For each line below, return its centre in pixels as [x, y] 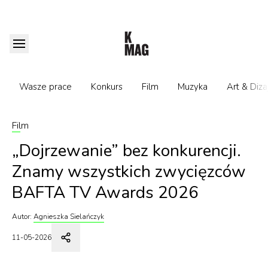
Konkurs [107, 87]
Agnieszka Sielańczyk [69, 217]
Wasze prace [45, 87]
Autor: [22, 217]
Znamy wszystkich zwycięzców [129, 172]
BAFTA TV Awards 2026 [105, 193]
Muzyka [193, 87]
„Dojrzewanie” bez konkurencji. [127, 151]
